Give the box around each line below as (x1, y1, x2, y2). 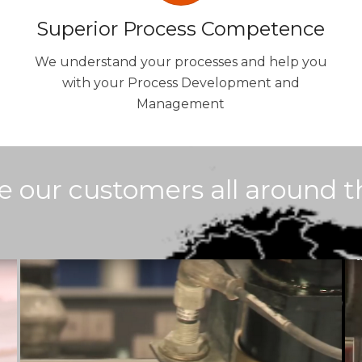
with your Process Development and (61, 75, 300, 91)
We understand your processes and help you (34, 54, 327, 70)
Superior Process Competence (36, 17, 326, 41)
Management (137, 96, 225, 112)
